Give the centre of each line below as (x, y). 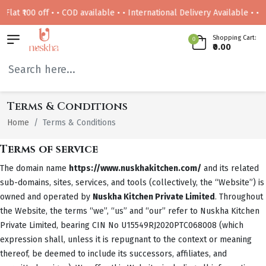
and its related (230, 168)
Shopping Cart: (235, 37)
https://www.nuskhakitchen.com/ (135, 168)
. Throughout (239, 197)
